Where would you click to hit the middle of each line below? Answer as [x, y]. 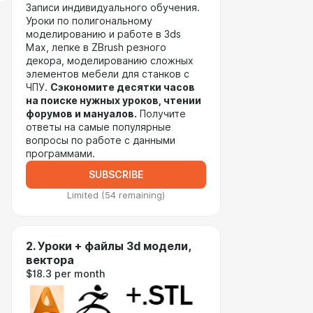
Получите [161, 114]
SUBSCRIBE [116, 175]
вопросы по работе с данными [101, 140]
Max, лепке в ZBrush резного [96, 48]
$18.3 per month [65, 274]
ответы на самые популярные [99, 127]
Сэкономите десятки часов [123, 87]
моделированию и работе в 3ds [103, 34]
